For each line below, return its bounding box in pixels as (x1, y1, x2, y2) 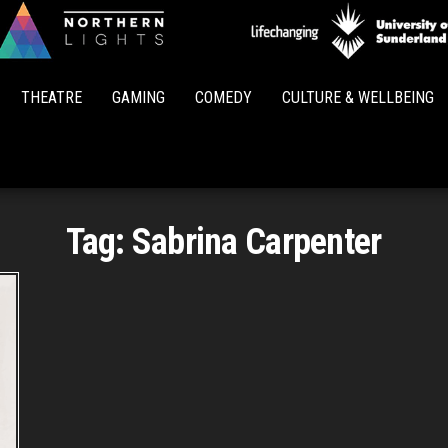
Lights (236, 73, 288, 98)
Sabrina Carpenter (131, 221, 382, 263)
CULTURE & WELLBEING (282, 88, 434, 107)
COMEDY (195, 88, 252, 107)
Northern (224, 45, 300, 70)
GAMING (112, 88, 165, 107)
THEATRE (21, 88, 82, 107)
